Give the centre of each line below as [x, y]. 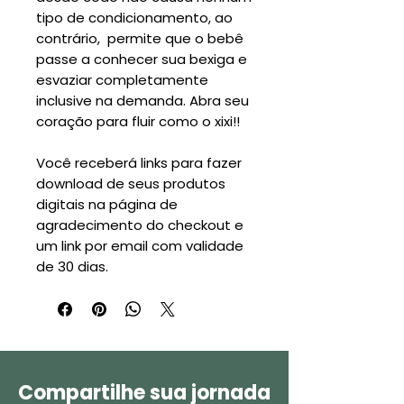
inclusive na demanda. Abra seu [142, 100]
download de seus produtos [131, 183]
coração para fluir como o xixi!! [138, 121]
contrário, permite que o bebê [140, 38]
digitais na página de [107, 204]
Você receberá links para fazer [139, 162]
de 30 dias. [72, 266]
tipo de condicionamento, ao [134, 17]
